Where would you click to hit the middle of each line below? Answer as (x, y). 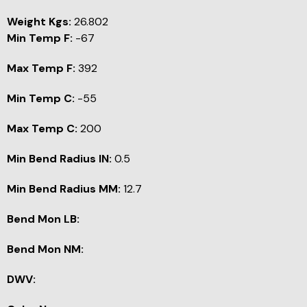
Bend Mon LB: (43, 219)
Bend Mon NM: (45, 249)
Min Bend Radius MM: (64, 189)
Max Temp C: (42, 129)
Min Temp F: (40, 38)
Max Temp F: (41, 69)
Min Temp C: (41, 99)
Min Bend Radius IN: (59, 159)
